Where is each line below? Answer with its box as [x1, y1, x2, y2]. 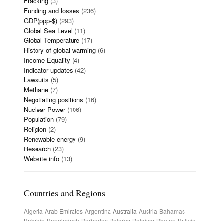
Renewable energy [24, 134, 76, 144]
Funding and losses [24, 6, 79, 15]
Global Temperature [24, 36, 79, 45]
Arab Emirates [45, 207, 83, 215]
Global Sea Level [24, 26, 73, 35]
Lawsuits [24, 75, 49, 84]
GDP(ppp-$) [24, 16, 57, 25]
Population [24, 114, 54, 124]
